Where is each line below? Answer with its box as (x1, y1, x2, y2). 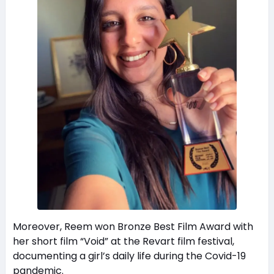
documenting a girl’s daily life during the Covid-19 (12, 248, 246, 263)
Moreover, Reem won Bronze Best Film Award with (12, 219, 253, 234)
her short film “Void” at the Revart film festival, (12, 234, 234, 248)
